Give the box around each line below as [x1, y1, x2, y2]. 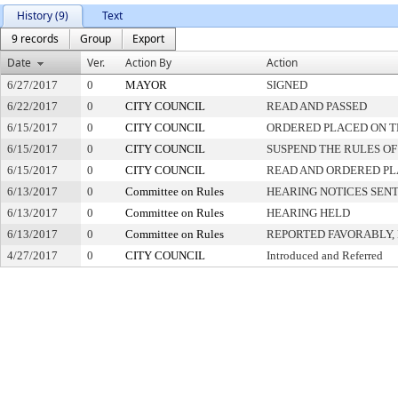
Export [132, 31, 164, 46]
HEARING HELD [267, 206, 350, 219]
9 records [12, 31, 59, 46]
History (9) [17, 8, 68, 23]
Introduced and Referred [267, 249, 383, 262]
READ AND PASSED [267, 99, 367, 113]
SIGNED [267, 78, 307, 92]
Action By [125, 55, 171, 70]
